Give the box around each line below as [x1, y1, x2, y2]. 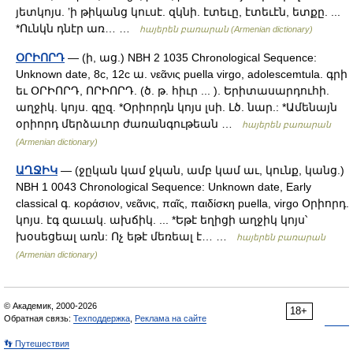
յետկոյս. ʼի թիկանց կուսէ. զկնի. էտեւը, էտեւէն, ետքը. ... [16, 6, 340, 18]
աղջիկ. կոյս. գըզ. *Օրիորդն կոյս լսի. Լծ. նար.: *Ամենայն [16, 101, 337, 113]
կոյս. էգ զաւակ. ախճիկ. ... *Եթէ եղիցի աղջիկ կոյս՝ [16, 214, 307, 226]
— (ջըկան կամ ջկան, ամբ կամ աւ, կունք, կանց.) [58, 164, 344, 176]
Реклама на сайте [135, 314, 206, 323]
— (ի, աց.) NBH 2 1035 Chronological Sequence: [65, 51, 317, 64]
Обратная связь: [4, 314, 73, 323]
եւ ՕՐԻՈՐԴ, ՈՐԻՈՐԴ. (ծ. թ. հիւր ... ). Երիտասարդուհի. [16, 84, 329, 97]
